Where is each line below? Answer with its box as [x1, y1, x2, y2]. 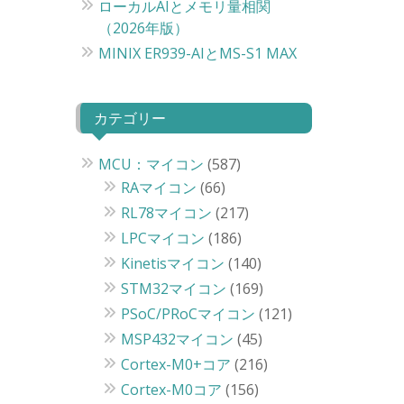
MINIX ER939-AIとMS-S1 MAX [97, 43, 297, 63]
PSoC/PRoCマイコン [120, 304, 255, 324]
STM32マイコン [120, 279, 226, 298]
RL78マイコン [120, 203, 212, 223]
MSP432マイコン [120, 329, 234, 349]
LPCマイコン [120, 228, 205, 248]
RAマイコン [120, 178, 197, 197]
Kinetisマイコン [120, 253, 225, 273]
